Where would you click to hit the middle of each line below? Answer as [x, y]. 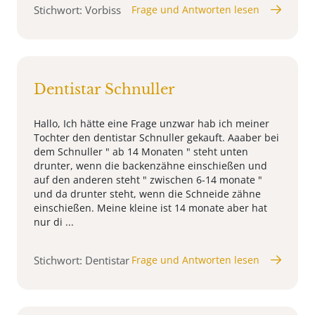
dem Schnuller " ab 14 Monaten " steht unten [141, 151]
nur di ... [54, 221]
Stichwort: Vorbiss [77, 9]
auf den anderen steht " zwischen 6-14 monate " [148, 179]
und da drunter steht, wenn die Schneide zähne [147, 193]
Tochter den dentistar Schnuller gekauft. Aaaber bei [156, 137]
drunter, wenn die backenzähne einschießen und [150, 165]
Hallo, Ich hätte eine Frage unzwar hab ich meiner [152, 123]
